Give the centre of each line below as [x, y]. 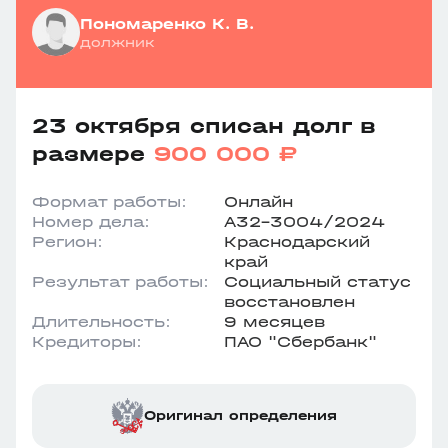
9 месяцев [274, 321]
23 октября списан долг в [204, 126]
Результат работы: [120, 281]
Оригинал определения [240, 415]
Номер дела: [91, 221]
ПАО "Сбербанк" [300, 341]
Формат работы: [109, 201]
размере [93, 154]
